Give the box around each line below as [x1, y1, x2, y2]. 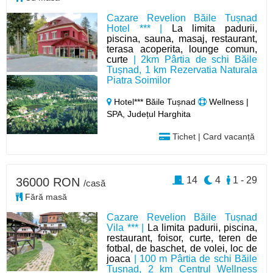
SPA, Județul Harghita [107, 108, 191, 119]
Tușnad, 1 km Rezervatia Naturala [107, 64, 257, 75]
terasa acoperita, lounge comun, [107, 43, 257, 54]
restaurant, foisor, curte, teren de [107, 232, 257, 243]
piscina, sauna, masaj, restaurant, [107, 33, 257, 44]
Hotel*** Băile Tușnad [112, 96, 199, 107]
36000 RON [16, 175, 83, 189]
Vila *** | [107, 222, 147, 233]
